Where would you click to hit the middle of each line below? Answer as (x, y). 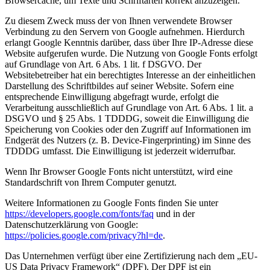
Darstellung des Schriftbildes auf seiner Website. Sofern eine (119, 86)
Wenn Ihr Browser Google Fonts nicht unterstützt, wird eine (119, 172)
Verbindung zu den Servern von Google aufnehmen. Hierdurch (125, 32)
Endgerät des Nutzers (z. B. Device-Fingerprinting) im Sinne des (128, 140)
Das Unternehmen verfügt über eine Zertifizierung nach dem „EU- (131, 256)
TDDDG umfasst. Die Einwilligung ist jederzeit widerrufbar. (120, 151)
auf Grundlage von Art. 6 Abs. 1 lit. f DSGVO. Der (103, 64)
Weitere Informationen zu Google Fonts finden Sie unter (111, 203)
